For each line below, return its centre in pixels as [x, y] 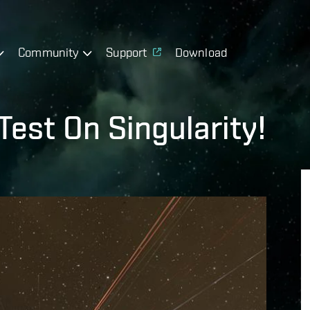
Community [49, 52]
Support [127, 52]
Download [201, 52]
